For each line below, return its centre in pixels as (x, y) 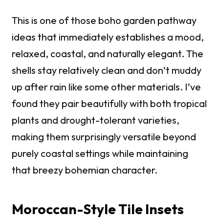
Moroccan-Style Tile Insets (98, 209)
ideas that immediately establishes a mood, (108, 37)
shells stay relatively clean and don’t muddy (107, 70)
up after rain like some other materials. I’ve (106, 87)
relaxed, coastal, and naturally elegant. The (108, 54)
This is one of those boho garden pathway (104, 21)
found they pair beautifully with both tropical (109, 104)
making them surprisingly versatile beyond (104, 137)
